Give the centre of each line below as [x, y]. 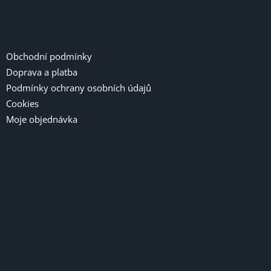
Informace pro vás [50, 33]
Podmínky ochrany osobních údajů [79, 87]
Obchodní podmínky [49, 56]
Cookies [22, 103]
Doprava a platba [42, 72]
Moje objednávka [42, 119]
